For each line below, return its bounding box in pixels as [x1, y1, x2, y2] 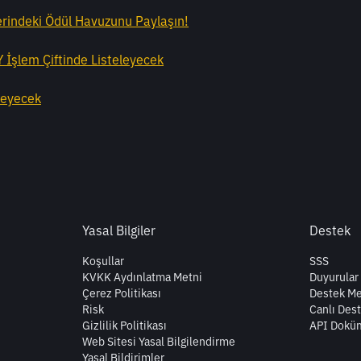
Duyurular [309, 270, 359, 285]
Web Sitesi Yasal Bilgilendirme [81, 334, 235, 350]
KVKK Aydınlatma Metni [81, 270, 202, 285]
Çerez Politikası [81, 286, 161, 301]
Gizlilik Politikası [81, 318, 167, 334]
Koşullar [81, 254, 124, 269]
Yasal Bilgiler [81, 222, 156, 239]
